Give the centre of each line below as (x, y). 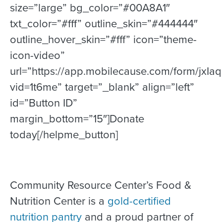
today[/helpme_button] (64, 134)
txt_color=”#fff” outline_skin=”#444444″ (104, 23)
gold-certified (139, 201)
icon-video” (37, 55)
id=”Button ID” (44, 103)
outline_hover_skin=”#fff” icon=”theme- (103, 39)
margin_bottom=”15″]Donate (77, 118)
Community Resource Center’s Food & (101, 185)
